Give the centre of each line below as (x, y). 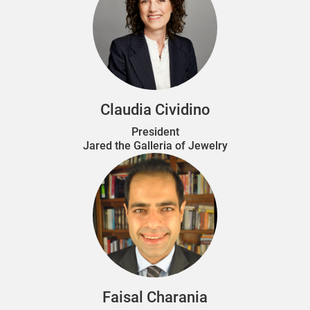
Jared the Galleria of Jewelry (155, 145)
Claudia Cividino (155, 109)
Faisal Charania (155, 297)
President (155, 131)
